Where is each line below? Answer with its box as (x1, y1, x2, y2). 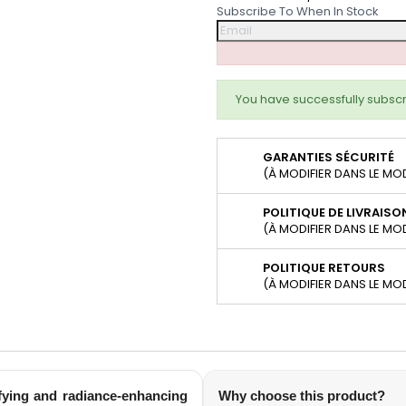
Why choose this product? (218, 388, 385, 403)
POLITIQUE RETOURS (263, 259, 385, 276)
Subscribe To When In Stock (217, 3, 379, 20)
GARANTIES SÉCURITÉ (263, 149, 394, 166)
